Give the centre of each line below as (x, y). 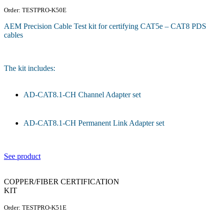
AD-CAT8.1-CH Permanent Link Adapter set (94, 123)
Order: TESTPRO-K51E (35, 207)
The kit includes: (30, 68)
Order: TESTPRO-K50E (35, 10)
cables (13, 35)
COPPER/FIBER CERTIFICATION (62, 181)
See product (22, 156)
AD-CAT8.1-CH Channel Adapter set (82, 94)
